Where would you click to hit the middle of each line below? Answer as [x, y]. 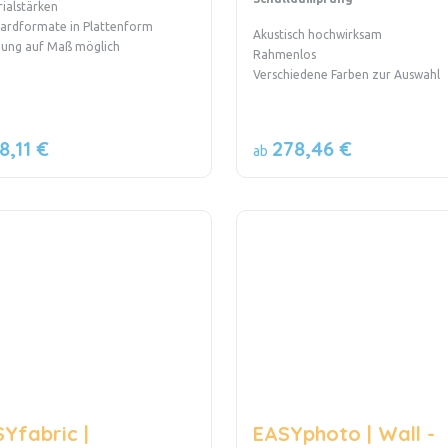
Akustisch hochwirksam [317, 35]
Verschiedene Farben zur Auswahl [346, 75]
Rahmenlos [284, 55]
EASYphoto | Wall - [343, 433]
